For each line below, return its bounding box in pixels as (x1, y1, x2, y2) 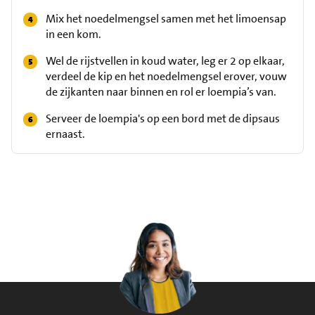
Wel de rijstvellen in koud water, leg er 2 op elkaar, (46, 53, 285, 68)
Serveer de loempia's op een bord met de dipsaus (46, 111, 280, 126)
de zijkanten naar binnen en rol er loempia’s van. (46, 84, 276, 99)
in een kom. (46, 27, 101, 41)
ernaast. (46, 127, 85, 141)
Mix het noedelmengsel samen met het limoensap (46, 11, 286, 26)
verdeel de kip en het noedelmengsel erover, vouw (46, 69, 287, 84)
